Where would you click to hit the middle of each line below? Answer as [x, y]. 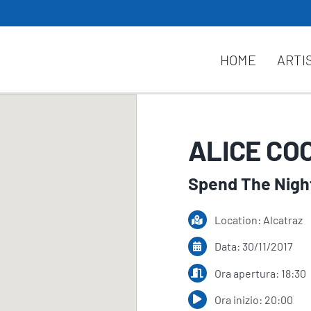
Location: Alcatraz [259, 220]
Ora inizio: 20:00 [254, 299]
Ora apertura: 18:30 [261, 273]
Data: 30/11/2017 [254, 246]
